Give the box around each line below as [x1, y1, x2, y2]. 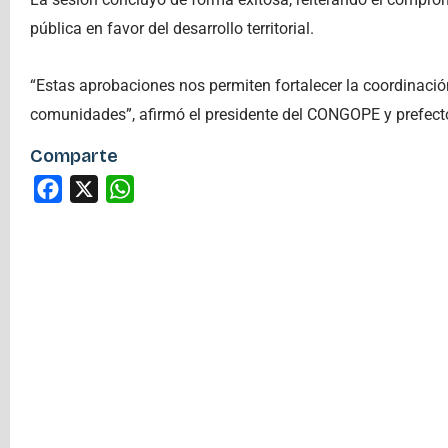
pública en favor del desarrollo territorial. [30, 19, 314, 39]
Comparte [30, 145, 118, 168]
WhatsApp [134, 179, 214, 200]
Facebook [62, 179, 138, 200]
